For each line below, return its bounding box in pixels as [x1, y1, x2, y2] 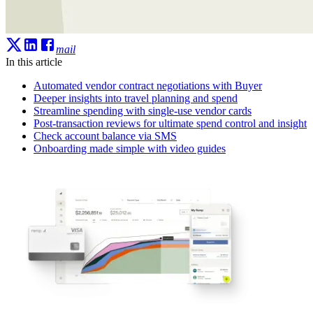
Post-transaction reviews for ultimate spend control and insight [34, 117, 307, 129]
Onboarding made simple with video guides [34, 142, 226, 154]
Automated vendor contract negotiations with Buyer [34, 79, 262, 92]
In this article [6, 55, 62, 68]
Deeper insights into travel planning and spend [34, 92, 238, 104]
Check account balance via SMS [34, 129, 177, 142]
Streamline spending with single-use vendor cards [34, 104, 252, 117]
